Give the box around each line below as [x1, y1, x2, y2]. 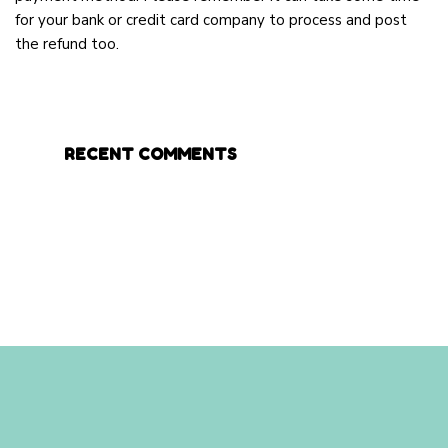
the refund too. [15, 34, 119, 55]
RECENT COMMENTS [64, 144, 237, 165]
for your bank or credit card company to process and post [15, 10, 407, 31]
